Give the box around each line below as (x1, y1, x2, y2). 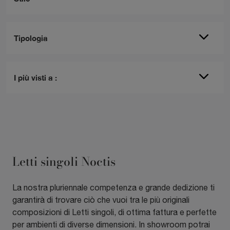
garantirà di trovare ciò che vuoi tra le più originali (12, 195, 189, 205)
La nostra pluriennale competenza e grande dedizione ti (12, 183, 215, 193)
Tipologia (14, 33, 48, 43)
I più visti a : (14, 73, 57, 83)
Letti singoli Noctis (12, 152, 116, 171)
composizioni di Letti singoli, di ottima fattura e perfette (12, 207, 217, 217)
